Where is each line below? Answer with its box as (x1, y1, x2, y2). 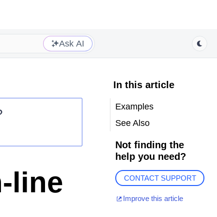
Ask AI (59, 38, 84, 48)
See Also (115, 118, 150, 128)
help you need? (115, 151, 186, 162)
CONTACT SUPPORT (124, 174, 196, 183)
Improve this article (123, 194, 183, 203)
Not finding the (115, 139, 184, 150)
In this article (113, 79, 174, 90)
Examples (115, 102, 154, 111)
